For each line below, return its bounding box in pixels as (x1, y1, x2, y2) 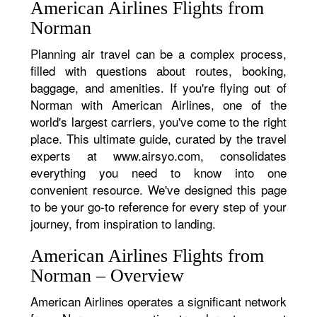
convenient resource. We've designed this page (30, 180, 287, 198)
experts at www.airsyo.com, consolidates (30, 146, 287, 164)
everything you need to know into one (30, 163, 287, 181)
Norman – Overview (30, 265, 185, 286)
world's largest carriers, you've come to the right (30, 113, 287, 130)
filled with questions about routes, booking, (30, 62, 287, 79)
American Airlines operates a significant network (30, 292, 287, 310)
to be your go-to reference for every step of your (30, 197, 287, 215)
